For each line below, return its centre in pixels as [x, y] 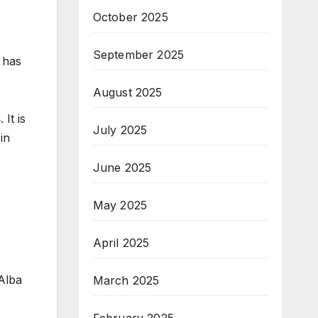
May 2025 [120, 205]
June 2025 [122, 168]
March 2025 [126, 280]
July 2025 [120, 130]
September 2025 [138, 55]
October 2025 [130, 17]
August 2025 [127, 92]
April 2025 [121, 243]
